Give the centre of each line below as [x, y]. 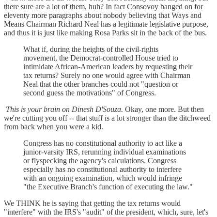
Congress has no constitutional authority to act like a [103, 143]
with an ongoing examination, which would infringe [103, 178]
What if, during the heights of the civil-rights [91, 49]
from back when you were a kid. [54, 126]
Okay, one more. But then [163, 109]
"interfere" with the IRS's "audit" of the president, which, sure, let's [106, 212]
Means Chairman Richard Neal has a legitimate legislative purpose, [106, 24]
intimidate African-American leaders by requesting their [108, 66]
